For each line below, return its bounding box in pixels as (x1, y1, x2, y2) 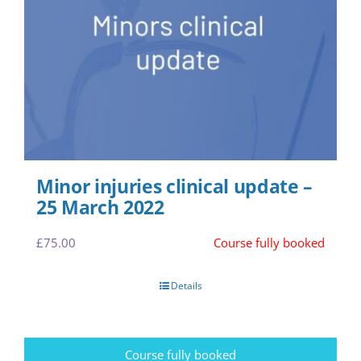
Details (170, 278, 202, 293)
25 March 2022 (36, 194, 164, 220)
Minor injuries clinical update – (36, 173, 313, 199)
